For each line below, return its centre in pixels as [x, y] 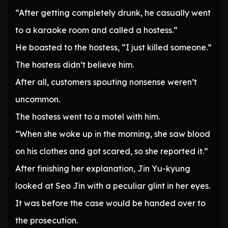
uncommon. [38, 99]
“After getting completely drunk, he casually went [113, 13]
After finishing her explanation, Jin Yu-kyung [103, 169]
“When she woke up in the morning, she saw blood [113, 134]
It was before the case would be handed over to [110, 203]
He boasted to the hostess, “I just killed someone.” [113, 48]
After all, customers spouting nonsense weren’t [106, 82]
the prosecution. [47, 221]
